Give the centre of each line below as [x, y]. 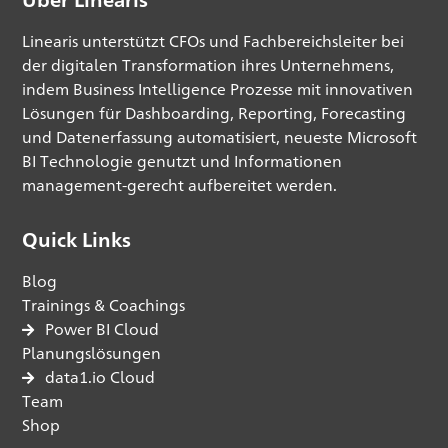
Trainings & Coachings [104, 306]
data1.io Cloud [99, 378]
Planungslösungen [92, 354]
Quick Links [77, 240]
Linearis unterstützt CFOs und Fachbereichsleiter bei [213, 42]
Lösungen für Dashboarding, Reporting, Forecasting [214, 114]
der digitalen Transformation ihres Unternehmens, [208, 66]
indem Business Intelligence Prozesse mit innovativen [218, 90]
